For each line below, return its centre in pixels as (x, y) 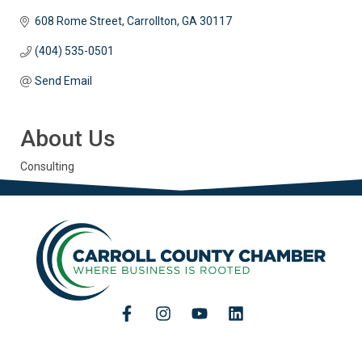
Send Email (63, 81)
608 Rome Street (78, 21)
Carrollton (152, 21)
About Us (68, 139)
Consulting (47, 167)
